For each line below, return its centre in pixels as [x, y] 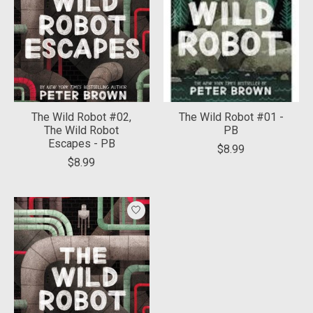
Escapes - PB [81, 143]
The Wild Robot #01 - [231, 117]
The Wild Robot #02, [82, 117]
